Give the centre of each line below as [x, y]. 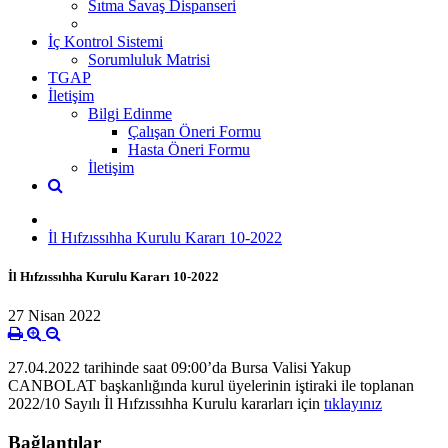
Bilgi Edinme [130, 113]
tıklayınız [353, 404]
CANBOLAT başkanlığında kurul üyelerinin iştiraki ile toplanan [211, 386]
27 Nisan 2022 [54, 316]
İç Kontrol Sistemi [105, 41]
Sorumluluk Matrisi [149, 59]
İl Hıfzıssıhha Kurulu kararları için [214, 404]
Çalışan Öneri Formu [194, 131]
